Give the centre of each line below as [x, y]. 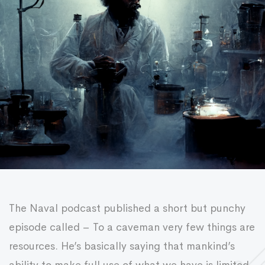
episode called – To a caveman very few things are [132, 227]
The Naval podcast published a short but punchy [127, 208]
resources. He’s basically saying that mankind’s [122, 246]
